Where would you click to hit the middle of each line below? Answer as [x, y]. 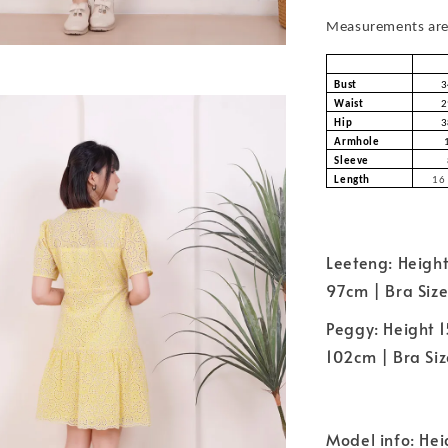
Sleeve [351, 161]
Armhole [357, 142]
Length [353, 180]
